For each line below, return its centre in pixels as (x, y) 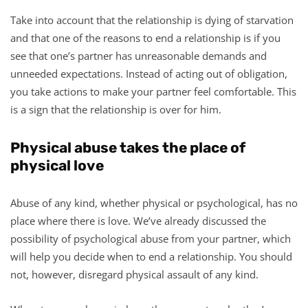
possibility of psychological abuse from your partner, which (151, 238)
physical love (57, 165)
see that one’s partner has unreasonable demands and (139, 55)
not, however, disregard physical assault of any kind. (134, 274)
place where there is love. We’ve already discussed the (138, 220)
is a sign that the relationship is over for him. (116, 109)
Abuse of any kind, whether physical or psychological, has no (154, 202)
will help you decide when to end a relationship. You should (151, 256)
